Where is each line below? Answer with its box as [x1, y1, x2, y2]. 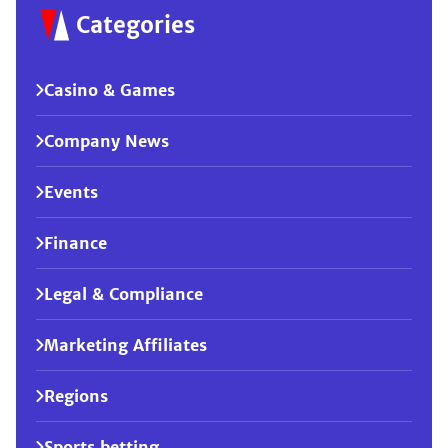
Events [44, 182, 98, 203]
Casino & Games [44, 80, 175, 101]
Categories [76, 11, 195, 40]
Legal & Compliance [44, 284, 203, 305]
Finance [44, 233, 107, 254]
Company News [44, 131, 169, 152]
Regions [44, 386, 108, 407]
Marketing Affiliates [44, 335, 207, 356]
